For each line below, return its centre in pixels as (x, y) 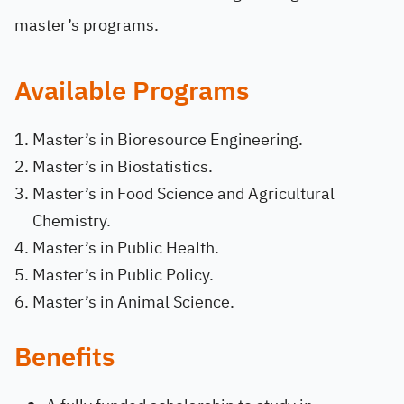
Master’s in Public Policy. (123, 275)
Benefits (64, 358)
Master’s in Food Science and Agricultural (184, 193)
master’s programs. (87, 25)
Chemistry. (72, 220)
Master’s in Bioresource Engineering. (168, 139)
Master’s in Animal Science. (133, 302)
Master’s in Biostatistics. (123, 166)
